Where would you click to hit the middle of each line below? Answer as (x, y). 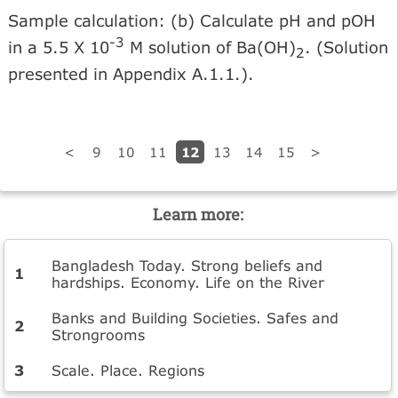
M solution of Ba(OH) (210, 48)
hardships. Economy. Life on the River (188, 283)
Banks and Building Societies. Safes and (195, 318)
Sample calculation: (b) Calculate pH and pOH (192, 21)
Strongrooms (99, 335)
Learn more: (198, 215)
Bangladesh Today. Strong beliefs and (187, 266)
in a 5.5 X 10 (59, 48)
